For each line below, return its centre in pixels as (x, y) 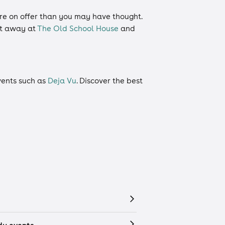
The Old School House (78, 28)
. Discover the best (109, 80)
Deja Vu (62, 80)
